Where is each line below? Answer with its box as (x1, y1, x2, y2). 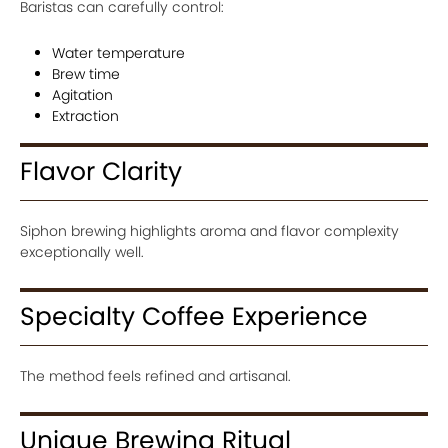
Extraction (52, 106, 119, 126)
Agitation (52, 85, 113, 105)
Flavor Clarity (20, 154, 182, 189)
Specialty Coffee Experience (20, 299, 368, 334)
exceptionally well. (20, 242, 144, 262)
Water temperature (52, 43, 185, 63)
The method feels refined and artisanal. (20, 366, 291, 386)
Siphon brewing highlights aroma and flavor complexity (20, 221, 399, 241)
